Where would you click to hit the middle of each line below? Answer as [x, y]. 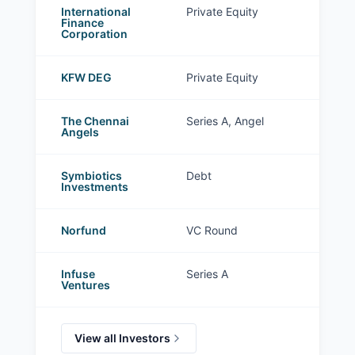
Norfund [84, 231]
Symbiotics [92, 176]
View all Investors [122, 338]
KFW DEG [86, 78]
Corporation [94, 34]
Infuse [78, 274]
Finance [82, 23]
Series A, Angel [225, 121]
